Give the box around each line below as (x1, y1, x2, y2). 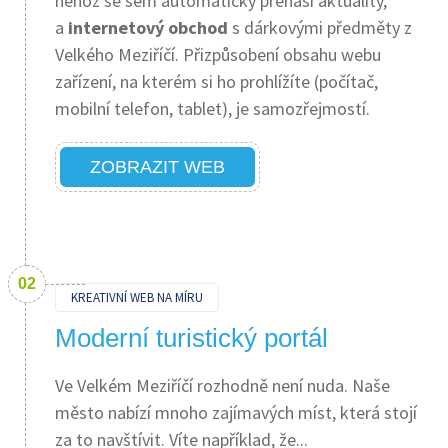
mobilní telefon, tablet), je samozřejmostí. (55, 97, 370, 120)
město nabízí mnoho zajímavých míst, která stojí (55, 401, 417, 424)
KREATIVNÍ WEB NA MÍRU (71, 289, 203, 306)
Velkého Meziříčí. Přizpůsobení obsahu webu (55, 43, 381, 66)
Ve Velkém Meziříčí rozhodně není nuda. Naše (55, 374, 390, 397)
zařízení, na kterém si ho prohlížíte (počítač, (55, 70, 378, 93)
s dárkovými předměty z (228, 16, 412, 39)
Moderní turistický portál (55, 323, 328, 353)
